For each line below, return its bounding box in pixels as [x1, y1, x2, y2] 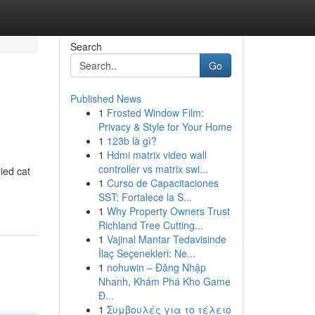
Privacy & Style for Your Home [98, 120, 232, 134]
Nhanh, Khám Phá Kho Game [98, 274, 231, 288]
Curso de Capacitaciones [106, 176, 219, 190]
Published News [70, 91, 141, 105]
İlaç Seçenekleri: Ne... [98, 246, 195, 260]
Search [70, 39, 102, 53]
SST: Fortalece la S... [98, 190, 192, 204]
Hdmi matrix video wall [106, 148, 207, 162]
